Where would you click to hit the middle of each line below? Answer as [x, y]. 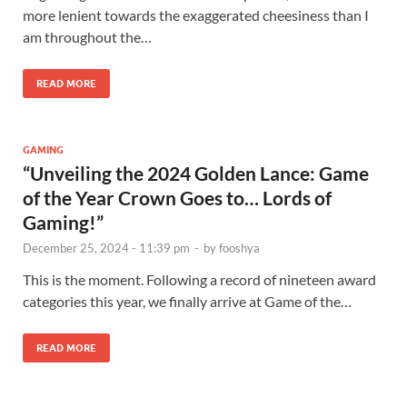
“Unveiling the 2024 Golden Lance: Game [196, 173]
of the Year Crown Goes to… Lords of [177, 197]
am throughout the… [87, 36]
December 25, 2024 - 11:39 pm [106, 248]
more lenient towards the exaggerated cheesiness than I [196, 15]
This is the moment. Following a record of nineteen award [199, 279]
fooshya [239, 248]
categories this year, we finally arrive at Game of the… [187, 301]
